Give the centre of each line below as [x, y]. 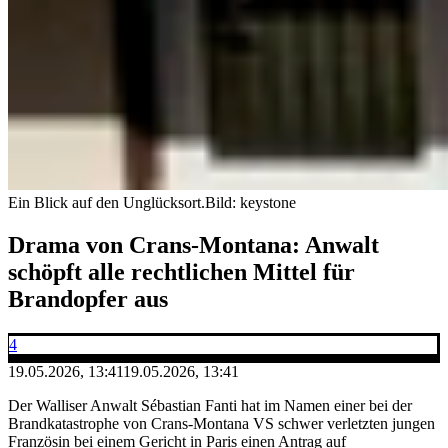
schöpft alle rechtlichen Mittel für [181, 271]
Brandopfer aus [88, 298]
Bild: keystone [250, 202]
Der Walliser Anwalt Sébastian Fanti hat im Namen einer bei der [210, 405]
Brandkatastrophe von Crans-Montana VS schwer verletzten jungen [221, 423]
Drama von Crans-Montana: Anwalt [193, 244]
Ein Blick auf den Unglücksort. [106, 202]
